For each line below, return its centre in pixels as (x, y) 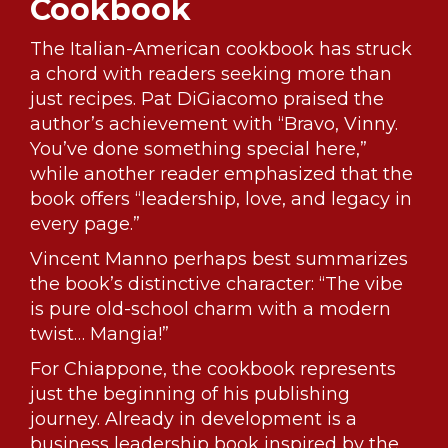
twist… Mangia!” (99, 333)
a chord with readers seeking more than (211, 73)
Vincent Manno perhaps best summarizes (219, 258)
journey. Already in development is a (193, 418)
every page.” (85, 223)
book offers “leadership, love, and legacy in (221, 198)
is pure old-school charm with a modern (210, 308)
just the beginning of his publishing (190, 393)
